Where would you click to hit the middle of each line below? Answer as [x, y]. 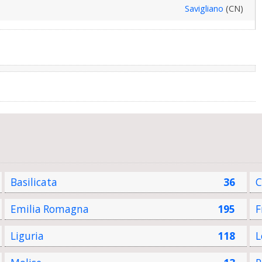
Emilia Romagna [49, 209]
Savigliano [204, 9]
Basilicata [34, 182]
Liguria [27, 236]
